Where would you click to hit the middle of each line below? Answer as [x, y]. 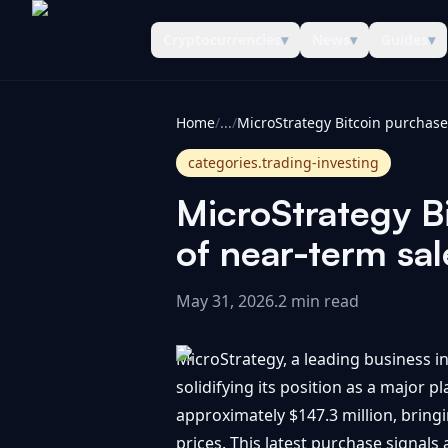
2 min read [318, 301]
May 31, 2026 [225, 301]
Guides [404, 39]
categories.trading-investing [283, 162]
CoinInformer [82, 50]
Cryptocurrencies [222, 39]
